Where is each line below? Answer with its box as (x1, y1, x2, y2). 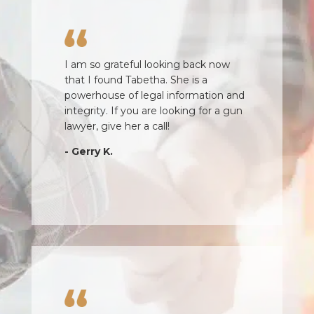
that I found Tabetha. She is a (64, 73, 207, 86)
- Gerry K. (64, 144, 113, 158)
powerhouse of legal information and (64, 88, 245, 102)
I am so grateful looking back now (64, 57, 230, 71)
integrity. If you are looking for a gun (64, 104, 243, 117)
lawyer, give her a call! (64, 119, 170, 132)
